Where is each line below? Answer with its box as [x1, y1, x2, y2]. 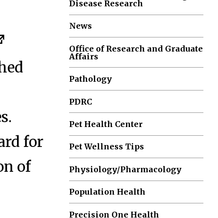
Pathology [69, 74, 112, 84]
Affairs [69, 51, 99, 61]
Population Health [69, 187, 146, 197]
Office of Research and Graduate [69, 43, 203, 54]
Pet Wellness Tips [69, 142, 145, 152]
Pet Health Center [69, 119, 143, 129]
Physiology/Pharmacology [69, 164, 182, 174]
